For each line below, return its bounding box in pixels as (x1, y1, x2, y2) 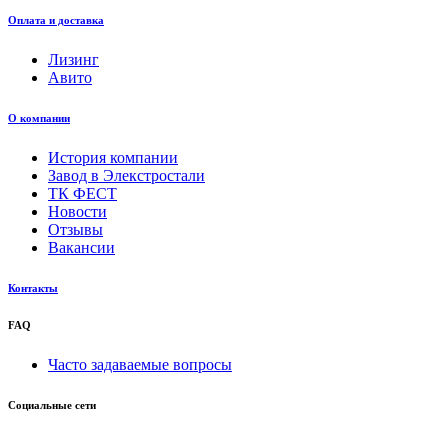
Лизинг (48, 50, 99, 68)
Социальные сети (8, 398, 96, 411)
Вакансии (48, 238, 115, 256)
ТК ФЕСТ (48, 184, 117, 202)
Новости (48, 202, 107, 220)
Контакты (8, 281, 58, 294)
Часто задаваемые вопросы (48, 355, 232, 373)
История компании (48, 148, 178, 166)
